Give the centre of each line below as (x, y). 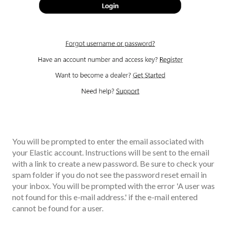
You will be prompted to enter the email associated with (108, 141)
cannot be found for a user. (58, 208)
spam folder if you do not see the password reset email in (109, 174)
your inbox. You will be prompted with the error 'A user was (113, 185)
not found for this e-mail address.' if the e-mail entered (105, 197)
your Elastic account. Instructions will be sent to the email (111, 152)
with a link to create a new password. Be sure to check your (113, 163)
